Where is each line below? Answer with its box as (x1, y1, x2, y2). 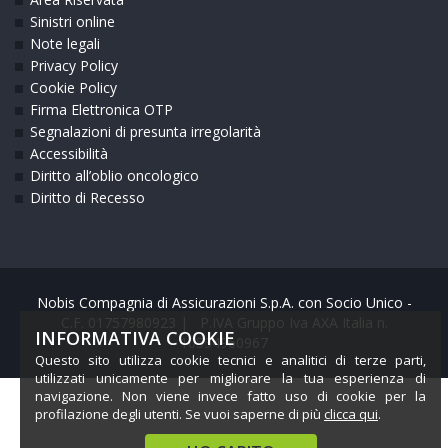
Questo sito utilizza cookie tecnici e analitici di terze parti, (35, 351, 426, 369)
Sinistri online (30, 11, 115, 31)
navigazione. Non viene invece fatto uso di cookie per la (35, 387, 426, 405)
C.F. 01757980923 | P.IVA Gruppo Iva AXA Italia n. (60, 312, 388, 332)
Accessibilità (30, 143, 108, 163)
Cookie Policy (30, 77, 117, 97)
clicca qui (324, 405, 378, 423)
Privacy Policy (30, 55, 118, 75)
